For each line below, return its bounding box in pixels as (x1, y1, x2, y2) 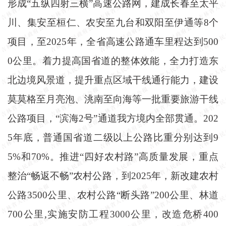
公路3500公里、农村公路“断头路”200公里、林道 (8, 189, 218, 200)
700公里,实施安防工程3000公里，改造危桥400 (8, 208, 218, 219)
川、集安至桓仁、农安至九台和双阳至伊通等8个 (8, 17, 218, 28)
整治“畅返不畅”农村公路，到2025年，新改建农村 (8, 170, 218, 181)
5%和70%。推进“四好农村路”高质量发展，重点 (8, 151, 218, 162)
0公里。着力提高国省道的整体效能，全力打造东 (8, 55, 218, 66)
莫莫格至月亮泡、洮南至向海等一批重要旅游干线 (8, 93, 218, 104)
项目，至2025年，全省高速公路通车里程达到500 (8, 36, 218, 47)
